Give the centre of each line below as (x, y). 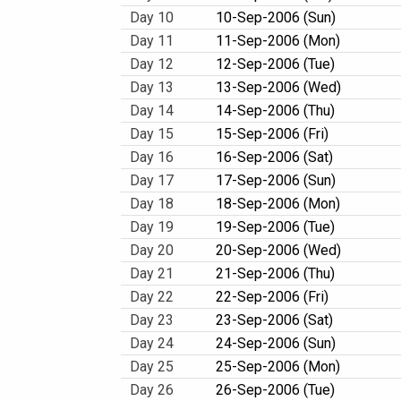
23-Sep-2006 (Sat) (274, 320)
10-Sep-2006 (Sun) (276, 17)
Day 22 (152, 297)
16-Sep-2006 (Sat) (274, 157)
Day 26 (152, 390)
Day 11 (152, 41)
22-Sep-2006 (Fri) (272, 297)
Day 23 (152, 320)
